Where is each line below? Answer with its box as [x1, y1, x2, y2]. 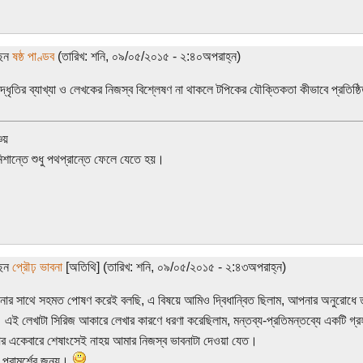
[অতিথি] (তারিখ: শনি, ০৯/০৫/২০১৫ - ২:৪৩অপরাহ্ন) [62, 259, 286, 274]
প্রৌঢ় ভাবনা [11, 259, 62, 274]
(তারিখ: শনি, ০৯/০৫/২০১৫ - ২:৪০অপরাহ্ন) [53, 49, 241, 63]
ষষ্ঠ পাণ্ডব [11, 49, 54, 63]
